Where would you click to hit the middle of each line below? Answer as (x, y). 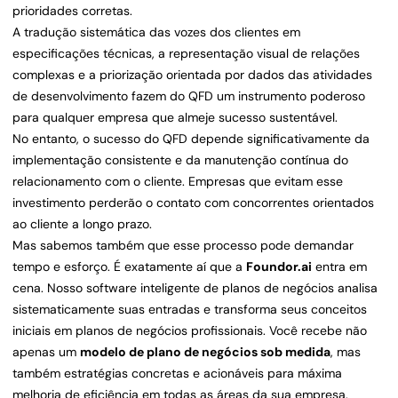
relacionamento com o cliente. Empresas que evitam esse (178, 182)
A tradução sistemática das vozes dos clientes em (156, 32)
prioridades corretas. (72, 11)
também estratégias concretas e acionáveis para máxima (177, 374)
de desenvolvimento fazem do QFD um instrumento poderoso (189, 96)
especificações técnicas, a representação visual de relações (186, 54)
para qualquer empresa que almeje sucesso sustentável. (175, 118)
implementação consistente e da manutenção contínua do (180, 160)
